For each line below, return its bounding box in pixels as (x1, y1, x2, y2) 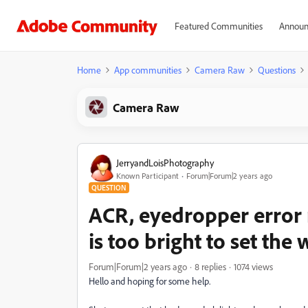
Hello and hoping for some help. (89, 275, 210, 287)
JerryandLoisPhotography (116, 156, 214, 168)
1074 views (234, 261, 273, 272)
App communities (114, 64, 181, 76)
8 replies (195, 261, 226, 272)
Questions (258, 64, 296, 76)
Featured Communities (174, 20, 263, 32)
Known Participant (116, 170, 179, 181)
